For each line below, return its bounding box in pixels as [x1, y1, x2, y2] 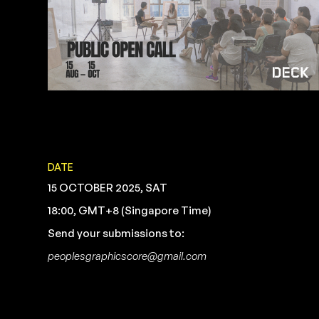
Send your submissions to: [48, 226, 185, 240]
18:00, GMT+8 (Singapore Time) [48, 203, 212, 217]
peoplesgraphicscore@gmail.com [48, 249, 207, 263]
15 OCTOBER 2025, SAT [48, 180, 168, 194]
